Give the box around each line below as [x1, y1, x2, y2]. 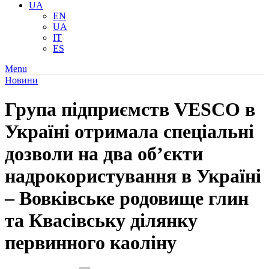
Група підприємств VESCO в [5, 98, 255, 121]
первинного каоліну [5, 232, 177, 254]
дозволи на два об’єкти [5, 143, 203, 165]
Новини [5, 75, 38, 85]
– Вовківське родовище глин [5, 187, 249, 210]
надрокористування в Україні [5, 165, 261, 187]
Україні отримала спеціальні [5, 121, 254, 143]
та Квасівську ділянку [5, 210, 198, 232]
